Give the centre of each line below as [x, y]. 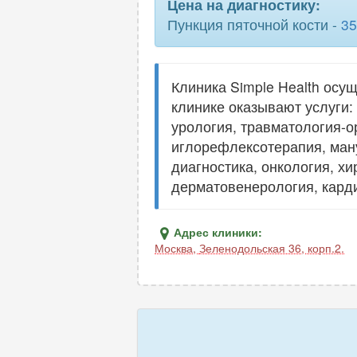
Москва [174, 248]
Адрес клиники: [218, 232]
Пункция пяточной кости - [254, 24]
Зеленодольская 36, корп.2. [272, 248]
